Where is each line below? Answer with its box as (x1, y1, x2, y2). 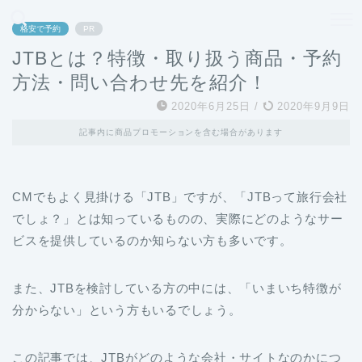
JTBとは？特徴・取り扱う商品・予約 (12, 48, 342, 69)
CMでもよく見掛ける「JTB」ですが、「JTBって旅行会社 (12, 190, 348, 204)
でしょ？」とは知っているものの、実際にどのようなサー (12, 212, 343, 225)
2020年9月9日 (273, 100, 350, 112)
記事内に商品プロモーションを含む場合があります (78, 128, 284, 137)
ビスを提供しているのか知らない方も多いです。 (12, 234, 293, 247)
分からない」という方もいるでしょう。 (12, 303, 242, 317)
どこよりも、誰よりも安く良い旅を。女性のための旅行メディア (28, 12, 334, 25)
